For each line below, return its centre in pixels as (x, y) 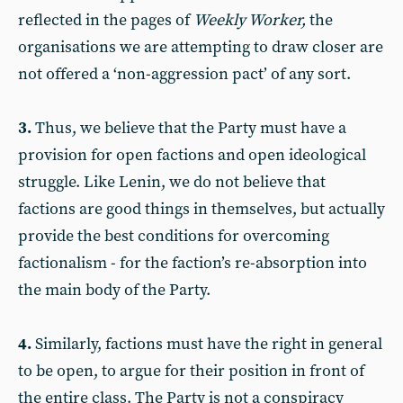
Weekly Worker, (251, 20)
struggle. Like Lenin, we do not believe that (172, 182)
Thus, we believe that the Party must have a (189, 128)
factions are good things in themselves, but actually (201, 209)
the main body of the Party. (114, 290)
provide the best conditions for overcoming (174, 236)
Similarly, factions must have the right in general (207, 344)
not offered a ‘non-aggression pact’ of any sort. (184, 74)
